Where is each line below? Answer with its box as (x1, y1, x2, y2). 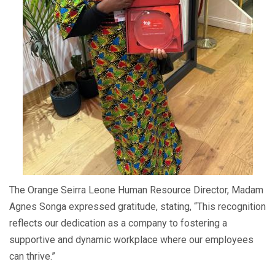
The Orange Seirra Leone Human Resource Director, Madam (9, 184, 263, 196)
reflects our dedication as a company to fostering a (9, 217, 227, 229)
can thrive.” (9, 250, 55, 262)
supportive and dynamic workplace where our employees (9, 233, 254, 246)
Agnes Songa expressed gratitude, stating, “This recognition (9, 200, 266, 212)
